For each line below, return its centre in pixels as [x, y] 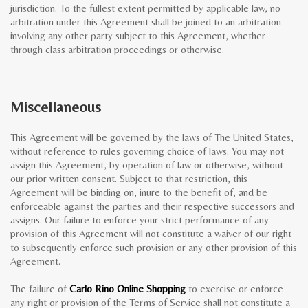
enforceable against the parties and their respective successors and [152, 206]
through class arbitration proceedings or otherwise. [117, 49]
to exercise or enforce [234, 288]
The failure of [40, 288]
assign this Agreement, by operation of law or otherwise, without [147, 165]
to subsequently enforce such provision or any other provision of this [154, 247]
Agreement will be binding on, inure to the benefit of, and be [139, 192]
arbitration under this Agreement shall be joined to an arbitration [146, 22]
